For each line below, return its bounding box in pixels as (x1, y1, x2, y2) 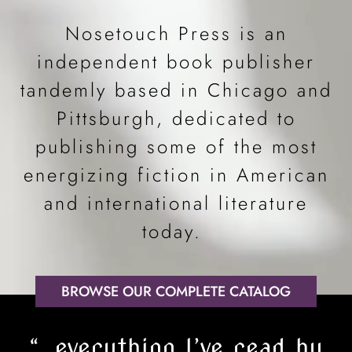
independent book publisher (37, 47, 315, 75)
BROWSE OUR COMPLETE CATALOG (60, 281, 291, 302)
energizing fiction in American (23, 160, 329, 189)
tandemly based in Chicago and (20, 75, 332, 104)
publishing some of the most (35, 132, 317, 160)
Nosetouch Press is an (64, 19, 288, 47)
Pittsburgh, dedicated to (56, 104, 296, 132)
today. (142, 217, 210, 245)
